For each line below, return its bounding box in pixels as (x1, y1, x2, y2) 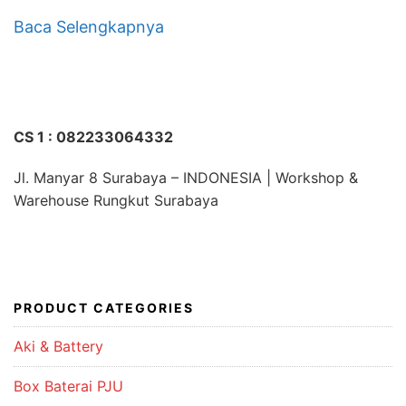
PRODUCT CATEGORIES (14, 299, 194, 315)
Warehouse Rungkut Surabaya (14, 190, 218, 209)
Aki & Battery (14, 336, 103, 355)
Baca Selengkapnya (14, 16, 164, 36)
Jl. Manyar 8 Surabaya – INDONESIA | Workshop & (14, 168, 358, 187)
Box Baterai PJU (14, 376, 123, 395)
